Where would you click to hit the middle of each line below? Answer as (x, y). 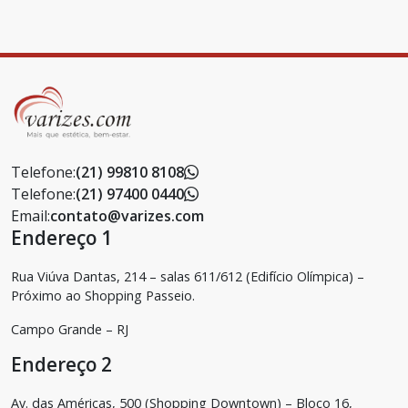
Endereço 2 (61, 365)
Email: (31, 216)
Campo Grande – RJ (70, 330)
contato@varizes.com (127, 216)
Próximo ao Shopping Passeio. (103, 296)
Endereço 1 (61, 238)
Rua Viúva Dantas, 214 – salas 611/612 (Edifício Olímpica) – (188, 277)
